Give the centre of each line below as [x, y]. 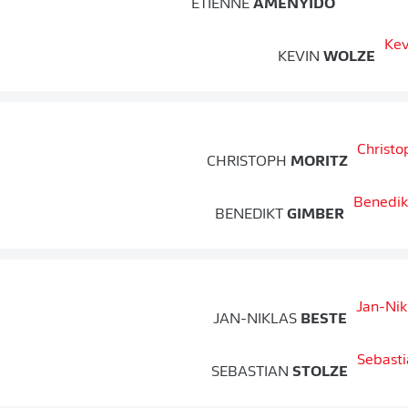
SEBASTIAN [250, 372]
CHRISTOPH [247, 162]
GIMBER [314, 215]
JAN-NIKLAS [255, 320]
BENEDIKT [249, 215]
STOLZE [318, 372]
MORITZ [317, 162]
